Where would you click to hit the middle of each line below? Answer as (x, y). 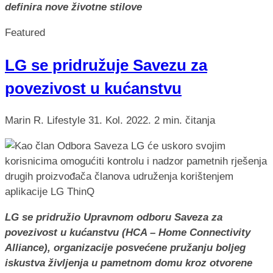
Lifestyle (68, 120)
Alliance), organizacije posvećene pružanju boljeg (125, 247)
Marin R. (24, 120)
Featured (25, 33)
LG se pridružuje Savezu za (106, 65)
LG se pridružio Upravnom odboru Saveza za (114, 217)
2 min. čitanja (185, 120)
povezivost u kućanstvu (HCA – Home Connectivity (128, 232)
